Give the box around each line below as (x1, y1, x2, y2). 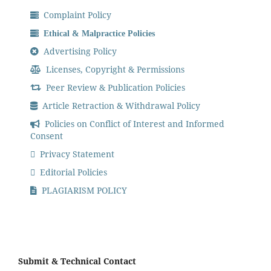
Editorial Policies (38, 166, 108, 178)
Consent (30, 130, 64, 142)
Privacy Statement (38, 148, 115, 160)
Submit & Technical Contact (18, 255, 136, 267)
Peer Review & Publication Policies (44, 82, 186, 94)
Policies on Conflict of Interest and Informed (42, 118, 225, 130)
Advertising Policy (41, 45, 117, 57)
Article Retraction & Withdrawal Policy (40, 100, 201, 112)
